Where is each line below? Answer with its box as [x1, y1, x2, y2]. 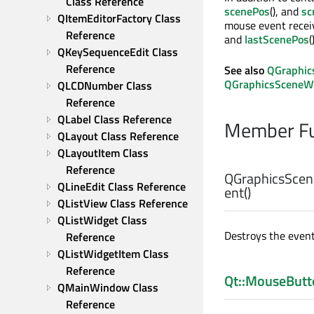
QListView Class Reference [57, 195, 188, 212]
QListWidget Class [57, 212, 147, 228]
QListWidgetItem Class [57, 245, 169, 262]
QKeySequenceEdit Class [57, 43, 178, 60]
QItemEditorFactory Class [57, 10, 181, 27]
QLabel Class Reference [57, 111, 172, 128]
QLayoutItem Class [57, 144, 149, 161]
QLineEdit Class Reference [57, 178, 186, 195]
